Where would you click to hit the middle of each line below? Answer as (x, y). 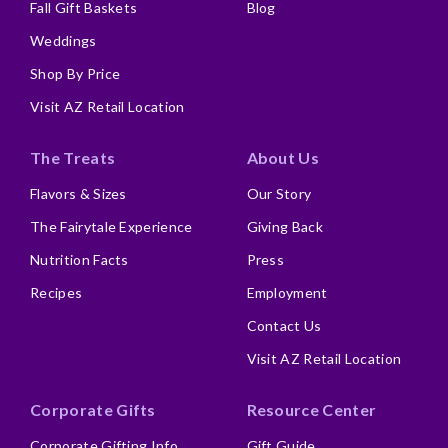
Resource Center (311, 409)
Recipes (56, 292)
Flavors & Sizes (78, 193)
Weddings (63, 40)
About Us (283, 157)
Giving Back (285, 226)
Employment (287, 292)
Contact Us (284, 325)
